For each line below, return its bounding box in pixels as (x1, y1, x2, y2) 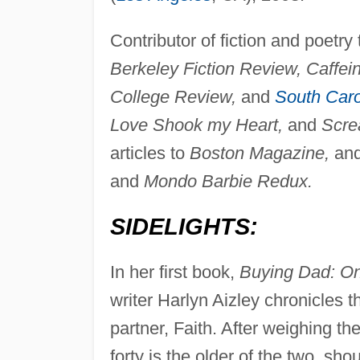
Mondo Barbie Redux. (143, 171, 313, 192)
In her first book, (109, 262, 239, 283)
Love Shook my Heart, (109, 115, 283, 136)
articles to (109, 143, 190, 164)
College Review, (109, 87, 236, 108)
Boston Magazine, (189, 143, 329, 164)
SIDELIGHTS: (109, 214, 258, 240)
